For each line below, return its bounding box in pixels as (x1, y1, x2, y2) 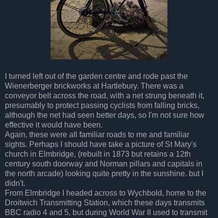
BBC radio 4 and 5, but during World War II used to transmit (5, 208, 207, 217)
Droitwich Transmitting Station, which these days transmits (5, 198, 205, 207)
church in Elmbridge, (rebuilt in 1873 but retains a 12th (5, 149, 191, 158)
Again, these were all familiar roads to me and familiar (5, 130, 189, 139)
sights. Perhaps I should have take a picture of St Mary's (5, 140, 197, 148)
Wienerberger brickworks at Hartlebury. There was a (5, 81, 183, 90)
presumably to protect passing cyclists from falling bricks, (5, 101, 200, 109)
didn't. (5, 179, 25, 187)
